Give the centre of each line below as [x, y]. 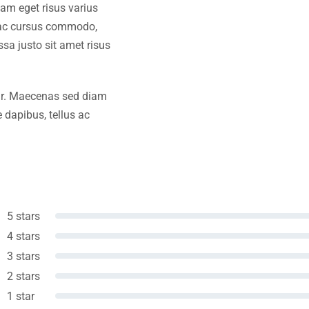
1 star [21, 296]
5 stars [23, 216]
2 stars [23, 276]
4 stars [23, 236]
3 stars [23, 256]
